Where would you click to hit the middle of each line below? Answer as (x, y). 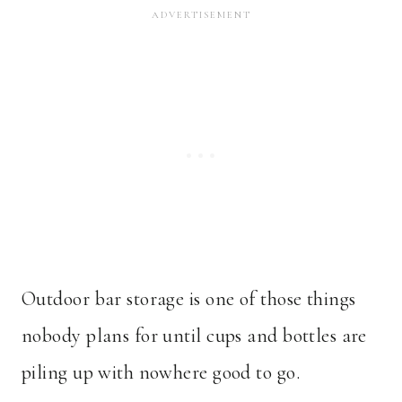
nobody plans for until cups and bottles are (194, 336)
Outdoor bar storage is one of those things (189, 299)
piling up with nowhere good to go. (161, 373)
